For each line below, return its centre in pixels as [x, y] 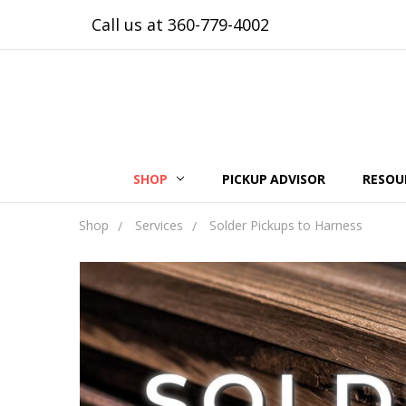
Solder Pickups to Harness [286, 225]
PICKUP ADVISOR [274, 179]
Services [159, 225]
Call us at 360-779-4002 [180, 24]
